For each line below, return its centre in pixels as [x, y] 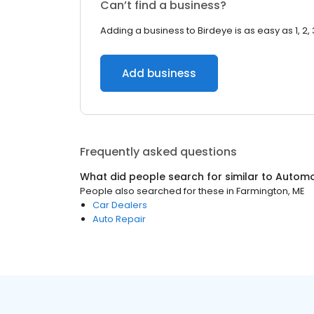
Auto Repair [119, 219]
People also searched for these [152, 191]
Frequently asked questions [158, 152]
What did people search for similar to [178, 177]
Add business [159, 73]
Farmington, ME [271, 191]
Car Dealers [120, 205]
